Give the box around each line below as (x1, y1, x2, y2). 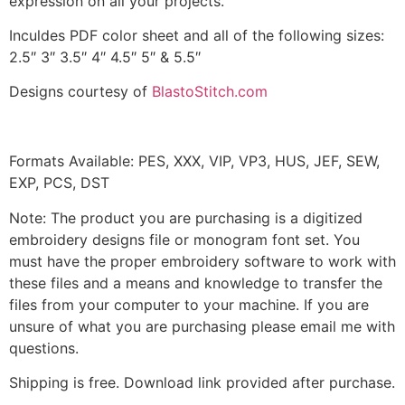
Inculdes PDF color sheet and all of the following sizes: (9, 26, 384, 44)
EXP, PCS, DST (9, 174, 109, 193)
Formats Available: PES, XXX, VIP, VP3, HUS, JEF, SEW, (9, 152, 380, 171)
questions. (9, 338, 79, 357)
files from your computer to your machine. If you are (9, 295, 369, 314)
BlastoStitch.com (152, 82, 268, 101)
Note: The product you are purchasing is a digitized (9, 208, 363, 227)
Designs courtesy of (9, 82, 152, 101)
